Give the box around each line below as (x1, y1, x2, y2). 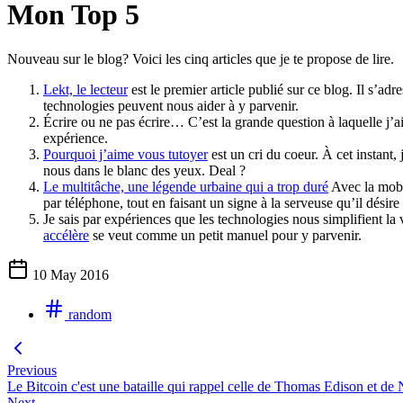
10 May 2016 (32, 266, 109, 282)
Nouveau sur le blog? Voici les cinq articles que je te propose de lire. (7, 50, 394, 67)
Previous (7, 362, 57, 378)
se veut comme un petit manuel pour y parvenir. (89, 227, 362, 243)
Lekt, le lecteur (43, 81, 128, 97)
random (65, 306, 112, 322)
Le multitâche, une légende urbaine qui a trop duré (43, 178, 328, 194)
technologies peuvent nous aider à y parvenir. (43, 97, 299, 113)
